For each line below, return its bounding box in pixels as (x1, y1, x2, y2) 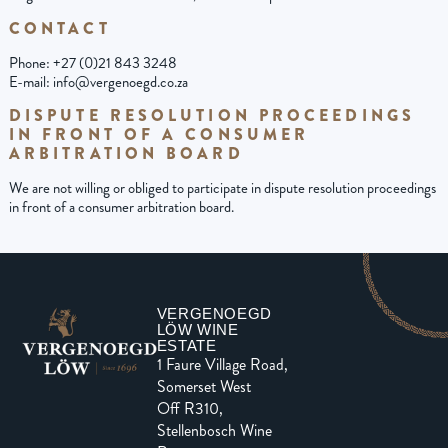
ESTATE (156, 336, 217, 354)
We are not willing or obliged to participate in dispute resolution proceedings (8, 177, 436, 200)
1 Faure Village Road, (156, 352, 288, 376)
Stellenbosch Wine (156, 418, 272, 442)
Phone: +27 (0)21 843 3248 (8, 51, 177, 74)
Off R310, (156, 396, 223, 420)
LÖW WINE (156, 320, 239, 338)
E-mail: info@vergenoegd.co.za (8, 70, 188, 93)
